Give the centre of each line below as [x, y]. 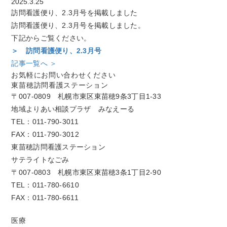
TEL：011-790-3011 [45, 122]
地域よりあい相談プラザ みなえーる [73, 109]
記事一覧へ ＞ [34, 64]
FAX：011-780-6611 [45, 198]
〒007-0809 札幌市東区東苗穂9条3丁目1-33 [86, 97]
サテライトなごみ [40, 160]
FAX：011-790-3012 [45, 135]
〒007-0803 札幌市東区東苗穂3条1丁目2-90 [86, 173]
